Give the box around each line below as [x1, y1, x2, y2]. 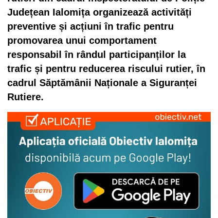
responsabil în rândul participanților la [7, 49, 186, 60]
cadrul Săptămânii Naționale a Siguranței [7, 77, 197, 88]
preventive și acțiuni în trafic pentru [7, 21, 174, 32]
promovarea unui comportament [7, 35, 157, 46]
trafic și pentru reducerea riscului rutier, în [7, 63, 205, 74]
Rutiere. [7, 91, 44, 102]
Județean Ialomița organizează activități [7, 7, 192, 18]
